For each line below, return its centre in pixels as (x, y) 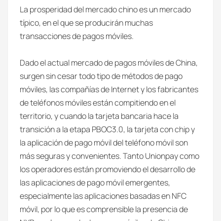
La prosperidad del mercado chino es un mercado (105, 9)
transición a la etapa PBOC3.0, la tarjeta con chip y (107, 129)
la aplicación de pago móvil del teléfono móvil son (104, 143)
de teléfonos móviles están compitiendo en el (98, 103)
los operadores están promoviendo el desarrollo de (108, 169)
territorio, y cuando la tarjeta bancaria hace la (99, 116)
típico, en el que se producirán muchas (86, 23)
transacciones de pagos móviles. (77, 36)
